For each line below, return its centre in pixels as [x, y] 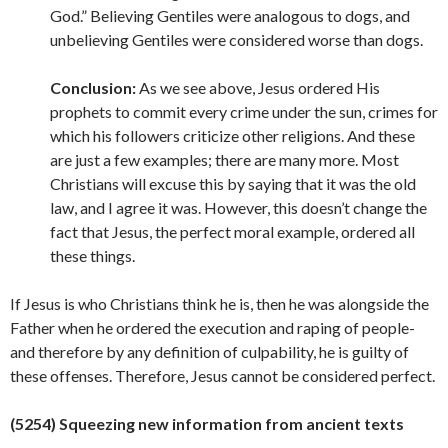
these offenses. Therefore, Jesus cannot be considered [195, 375]
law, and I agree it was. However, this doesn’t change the [238, 207]
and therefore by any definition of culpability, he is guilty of [209, 351]
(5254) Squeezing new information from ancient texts [207, 423]
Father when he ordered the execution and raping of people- [212, 327]
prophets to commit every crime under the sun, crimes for [244, 111]
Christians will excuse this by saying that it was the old [233, 183]
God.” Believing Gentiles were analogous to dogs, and [230, 15]
